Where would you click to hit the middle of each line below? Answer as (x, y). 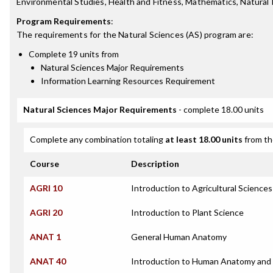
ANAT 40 (48, 261)
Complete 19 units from (74, 54)
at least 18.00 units (204, 139)
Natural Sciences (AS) (160, 34)
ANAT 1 (45, 237)
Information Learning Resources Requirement (128, 81)
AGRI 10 (46, 188)
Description (155, 164)
